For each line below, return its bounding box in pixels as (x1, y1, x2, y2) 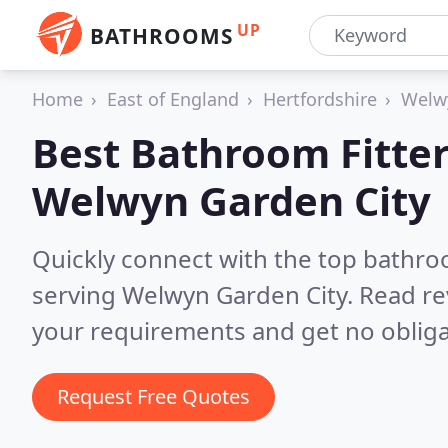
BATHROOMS (90, 22, 233, 50)
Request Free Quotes (57, 383, 250, 410)
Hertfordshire (263, 87, 377, 111)
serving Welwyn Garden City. (32, 278, 359, 311)
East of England (107, 87, 239, 111)
